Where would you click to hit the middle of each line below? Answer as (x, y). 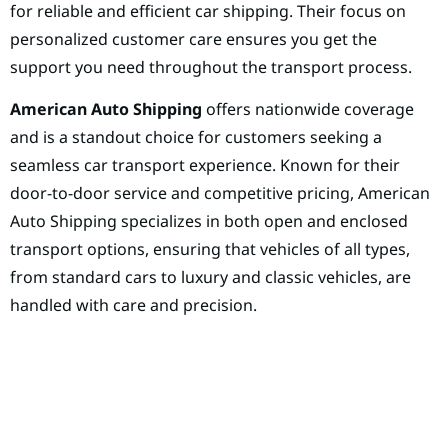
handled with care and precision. (133, 305)
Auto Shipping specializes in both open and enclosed (209, 221)
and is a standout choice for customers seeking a (196, 137)
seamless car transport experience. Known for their (205, 165)
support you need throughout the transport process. (211, 66)
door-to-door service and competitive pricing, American (220, 193)
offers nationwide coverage (308, 109)
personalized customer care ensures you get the (193, 38)
